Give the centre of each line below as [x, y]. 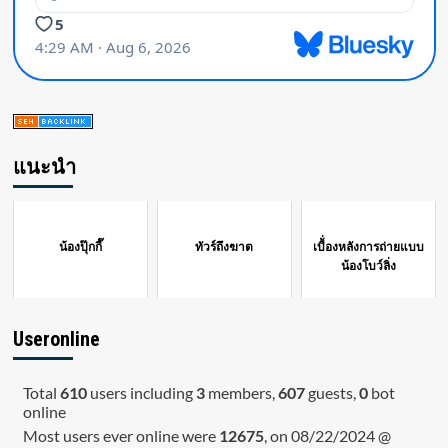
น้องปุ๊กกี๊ [80, 247]
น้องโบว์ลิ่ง [369, 266]
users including [141, 393]
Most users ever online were [120, 436]
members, [241, 393]
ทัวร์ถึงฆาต [224, 247]
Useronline [56, 339]
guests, [331, 393]
